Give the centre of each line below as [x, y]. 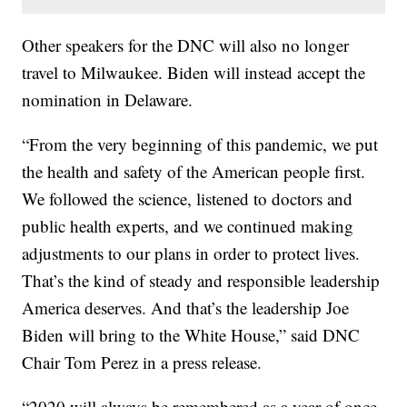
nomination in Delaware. [108, 100]
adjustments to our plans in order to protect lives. [191, 253]
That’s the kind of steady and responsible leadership [201, 281]
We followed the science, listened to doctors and [188, 199]
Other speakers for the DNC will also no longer [186, 45]
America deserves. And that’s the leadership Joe [186, 308]
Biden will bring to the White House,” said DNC [191, 335]
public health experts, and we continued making [188, 226]
